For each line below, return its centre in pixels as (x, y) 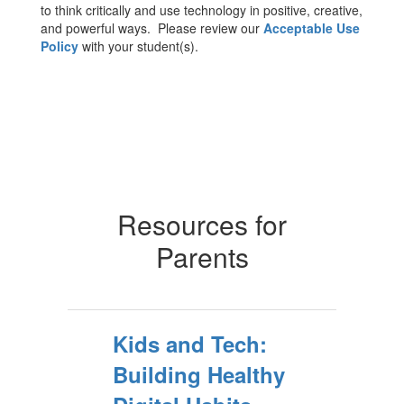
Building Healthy (199, 374)
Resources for (202, 224)
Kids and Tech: (190, 344)
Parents (202, 257)
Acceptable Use (312, 28)
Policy (60, 46)
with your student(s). (138, 46)
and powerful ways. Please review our (152, 28)
